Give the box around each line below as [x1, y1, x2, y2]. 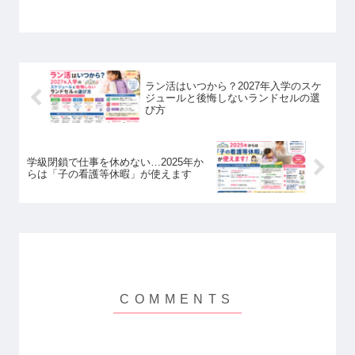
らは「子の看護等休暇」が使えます [27, 167, 192, 180]
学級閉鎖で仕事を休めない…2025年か [27, 155, 204, 168]
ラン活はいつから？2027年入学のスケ [144, 79, 322, 92]
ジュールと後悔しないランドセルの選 [144, 91, 320, 104]
